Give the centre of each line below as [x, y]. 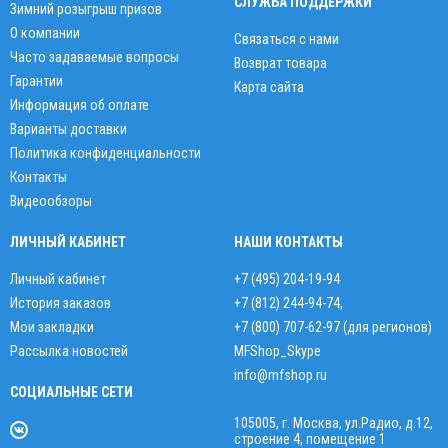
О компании [45, 33]
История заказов [60, 303]
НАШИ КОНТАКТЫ [288, 242]
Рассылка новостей [69, 351]
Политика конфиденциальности [105, 153]
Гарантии [36, 81]
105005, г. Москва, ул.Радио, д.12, [333, 423]
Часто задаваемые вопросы [94, 57]
